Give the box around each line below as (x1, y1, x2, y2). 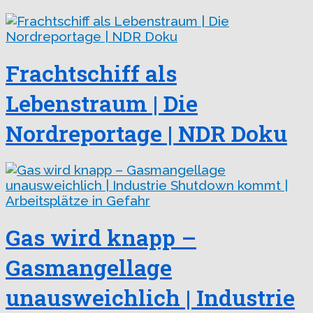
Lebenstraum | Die (6, 87, 198, 118)
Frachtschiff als (6, 57, 177, 88)
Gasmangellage (6, 252, 172, 282)
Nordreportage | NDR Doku (6, 117, 287, 148)
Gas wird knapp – (6, 221, 196, 252)
